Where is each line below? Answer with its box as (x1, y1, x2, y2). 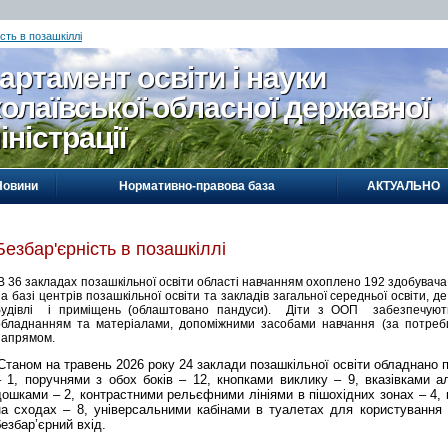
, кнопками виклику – (206, 371, 348, 387)
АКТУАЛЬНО (367, 179, 440, 193)
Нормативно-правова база (118, 179, 275, 193)
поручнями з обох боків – (24, 371, 193, 387)
